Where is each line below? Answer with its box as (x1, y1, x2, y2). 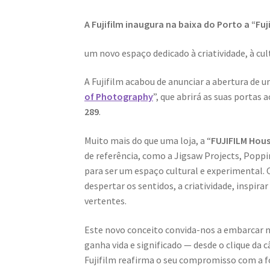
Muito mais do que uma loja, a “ (84, 134, 212, 147)
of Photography (84, 90, 154, 103)
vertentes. (84, 195, 127, 207)
